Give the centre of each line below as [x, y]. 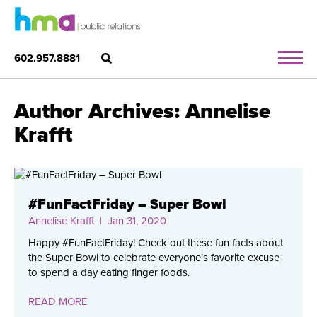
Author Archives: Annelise [142, 111]
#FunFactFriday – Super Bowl [127, 204]
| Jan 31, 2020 [130, 221]
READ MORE [58, 301]
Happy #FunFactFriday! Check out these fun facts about [156, 243]
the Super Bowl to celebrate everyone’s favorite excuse [154, 258]
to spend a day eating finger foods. [109, 272]
